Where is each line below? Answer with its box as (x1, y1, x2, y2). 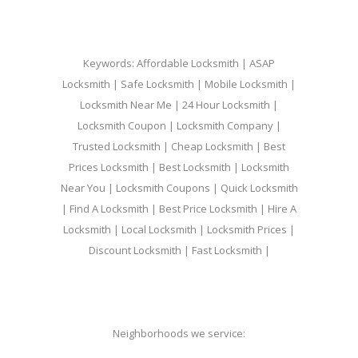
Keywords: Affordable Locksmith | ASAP (83, 56, 275, 70)
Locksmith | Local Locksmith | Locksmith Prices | (63, 222, 295, 237)
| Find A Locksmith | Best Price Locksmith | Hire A (62, 201, 296, 216)
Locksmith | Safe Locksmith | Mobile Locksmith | (62, 77, 296, 91)
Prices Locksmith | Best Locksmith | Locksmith (69, 160, 289, 174)
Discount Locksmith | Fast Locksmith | (88, 243, 270, 257)
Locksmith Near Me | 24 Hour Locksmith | (80, 97, 278, 112)
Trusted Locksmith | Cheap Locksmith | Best (73, 139, 285, 153)
